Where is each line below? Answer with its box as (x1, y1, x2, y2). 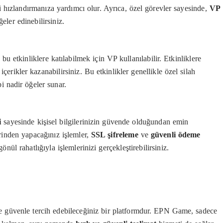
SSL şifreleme (91, 130, 138, 139)
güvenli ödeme (150, 130, 201, 139)
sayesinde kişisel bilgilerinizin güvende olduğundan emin (1, 117, 189, 126)
